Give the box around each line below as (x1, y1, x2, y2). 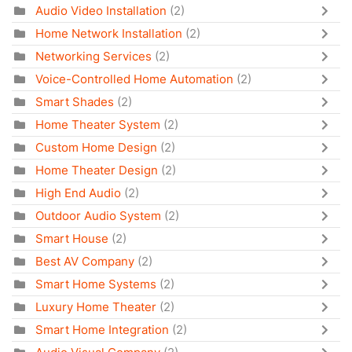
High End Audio (35, 185, 121, 201)
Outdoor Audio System (35, 208, 161, 224)
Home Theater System (35, 117, 160, 133)
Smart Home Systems (35, 277, 156, 292)
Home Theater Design (35, 163, 158, 178)
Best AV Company (35, 254, 134, 269)
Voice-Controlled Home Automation (35, 71, 233, 87)
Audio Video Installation (35, 3, 167, 19)
